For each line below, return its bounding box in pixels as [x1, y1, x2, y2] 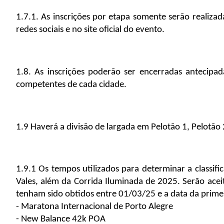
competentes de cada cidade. [16, 80, 126, 90]
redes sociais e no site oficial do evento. [16, 25, 164, 35]
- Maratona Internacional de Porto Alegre [16, 202, 173, 212]
